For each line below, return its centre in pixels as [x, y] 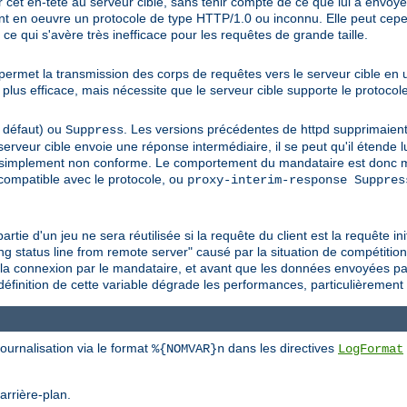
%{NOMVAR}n [188, 349]
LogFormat [371, 349]
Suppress [94, 129]
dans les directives [281, 348]
